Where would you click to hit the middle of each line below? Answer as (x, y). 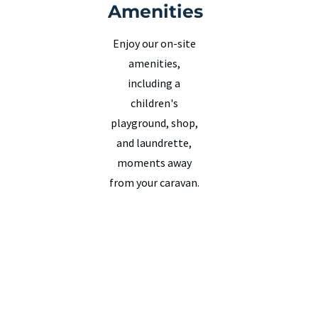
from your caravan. (154, 182)
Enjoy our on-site (154, 43)
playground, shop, (154, 122)
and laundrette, (154, 142)
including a (154, 83)
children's (154, 103)
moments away (154, 162)
